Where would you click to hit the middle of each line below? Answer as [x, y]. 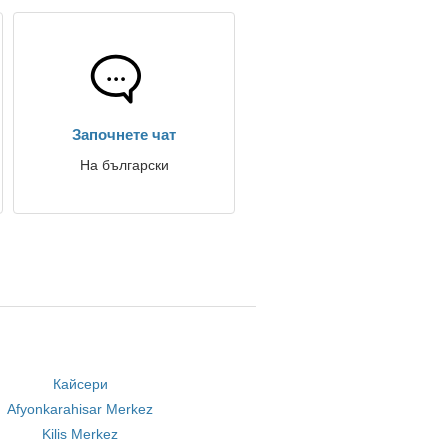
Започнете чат [124, 134]
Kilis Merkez [80, 434]
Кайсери [80, 384]
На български [124, 165]
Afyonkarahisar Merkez [80, 409]
